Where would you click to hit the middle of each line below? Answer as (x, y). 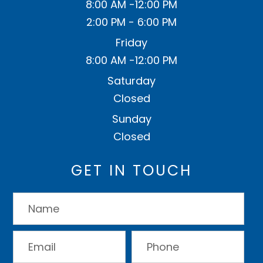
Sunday (131, 119)
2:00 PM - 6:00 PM (131, 22)
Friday (131, 42)
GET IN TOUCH (131, 170)
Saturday (131, 80)
